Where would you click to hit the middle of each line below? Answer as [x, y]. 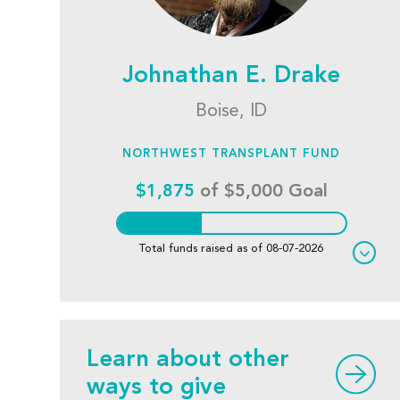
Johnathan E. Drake [232, 76]
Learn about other [188, 360]
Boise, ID [232, 112]
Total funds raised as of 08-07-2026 [232, 249]
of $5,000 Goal [261, 192]
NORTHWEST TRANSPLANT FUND [232, 154]
